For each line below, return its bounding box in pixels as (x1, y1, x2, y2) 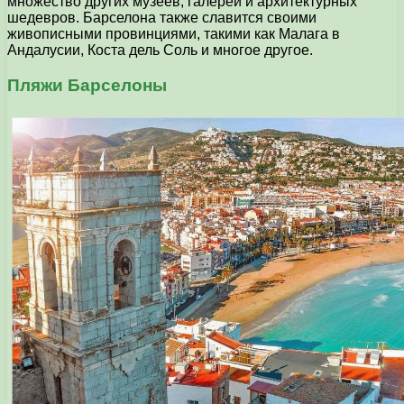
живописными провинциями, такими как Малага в (7, 26, 340, 42)
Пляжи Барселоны (7, 76, 167, 96)
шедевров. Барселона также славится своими (7, 10, 317, 26)
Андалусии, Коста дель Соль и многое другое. (7, 42, 313, 59)
